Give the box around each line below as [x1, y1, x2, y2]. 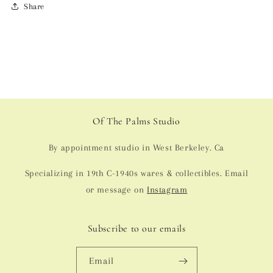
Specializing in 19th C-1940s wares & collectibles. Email [24, 168, 249, 179]
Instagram [147, 185, 188, 195]
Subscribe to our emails [87, 222, 186, 235]
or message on [85, 185, 147, 195]
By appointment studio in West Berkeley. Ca [48, 143, 225, 153]
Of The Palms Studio [93, 115, 180, 128]
